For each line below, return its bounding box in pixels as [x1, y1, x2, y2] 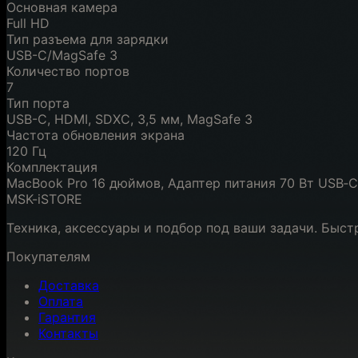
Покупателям [6, 248, 90, 265]
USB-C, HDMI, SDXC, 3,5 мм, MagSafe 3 [6, 110, 253, 127]
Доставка [38, 276, 99, 293]
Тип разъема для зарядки [6, 30, 169, 47]
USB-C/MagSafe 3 [6, 46, 117, 63]
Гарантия [38, 308, 96, 325]
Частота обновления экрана [6, 126, 185, 143]
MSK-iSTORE [6, 190, 82, 207]
